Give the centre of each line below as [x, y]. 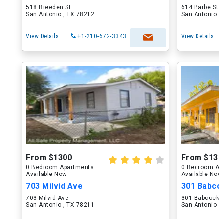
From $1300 [49, 158]
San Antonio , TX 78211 [60, 205]
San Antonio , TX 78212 [60, 14]
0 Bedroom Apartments [60, 167]
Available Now [46, 174]
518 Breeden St [48, 7]
